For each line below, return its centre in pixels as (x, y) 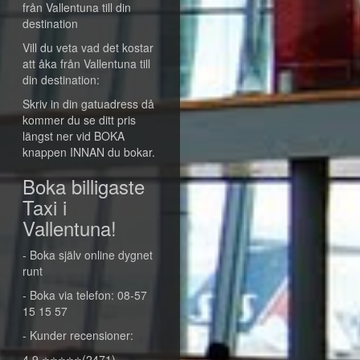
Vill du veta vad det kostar (88, 47)
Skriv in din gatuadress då (88, 104)
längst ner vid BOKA (74, 136)
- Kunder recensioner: (78, 335)
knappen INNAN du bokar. (89, 152)
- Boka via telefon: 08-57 (85, 295)
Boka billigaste (84, 186)
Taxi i (45, 207)
